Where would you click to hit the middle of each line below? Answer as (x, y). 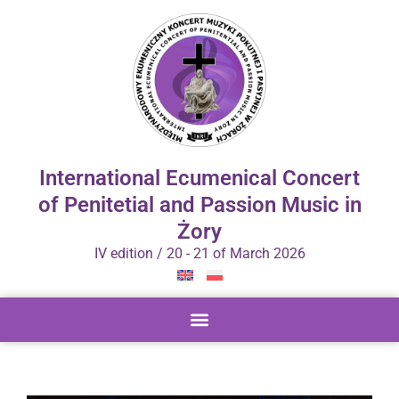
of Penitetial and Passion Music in (199, 205)
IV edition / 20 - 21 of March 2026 (199, 253)
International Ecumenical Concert (199, 178)
